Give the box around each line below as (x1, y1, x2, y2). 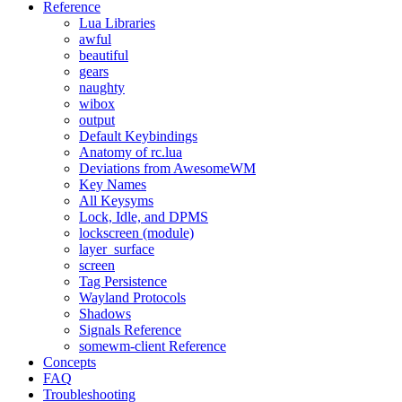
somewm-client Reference (79, 338, 226, 354)
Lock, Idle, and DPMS (79, 209, 208, 224)
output (79, 112, 115, 127)
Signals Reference (79, 322, 181, 337)
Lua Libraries (79, 15, 155, 31)
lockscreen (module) (79, 225, 194, 240)
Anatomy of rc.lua (79, 144, 182, 160)
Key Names (79, 177, 146, 192)
